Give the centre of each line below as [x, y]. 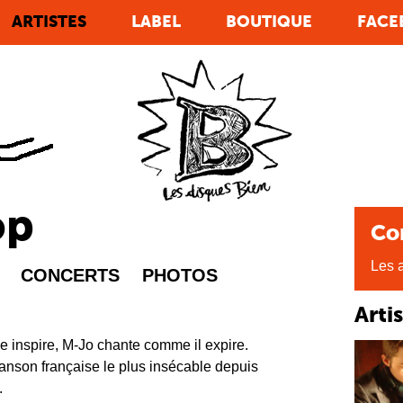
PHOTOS [180, 275]
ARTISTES [49, 22]
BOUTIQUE [269, 22]
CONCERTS [70, 275]
